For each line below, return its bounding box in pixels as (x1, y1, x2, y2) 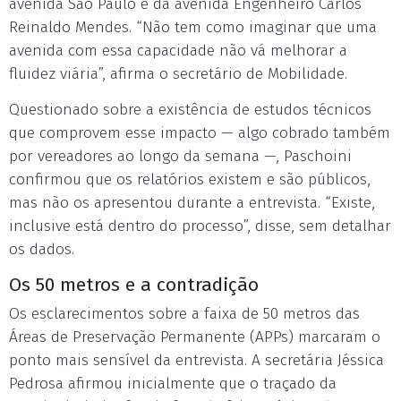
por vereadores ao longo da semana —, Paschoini (9, 147, 352, 166)
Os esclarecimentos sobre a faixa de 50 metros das (9, 304, 360, 323)
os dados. (9, 240, 74, 259)
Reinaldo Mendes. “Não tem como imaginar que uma (9, 18, 377, 37)
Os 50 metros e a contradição (9, 273, 259, 296)
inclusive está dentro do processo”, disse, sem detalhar (9, 217, 391, 235)
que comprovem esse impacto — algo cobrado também (9, 124, 390, 142)
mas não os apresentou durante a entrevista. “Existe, (9, 193, 375, 212)
